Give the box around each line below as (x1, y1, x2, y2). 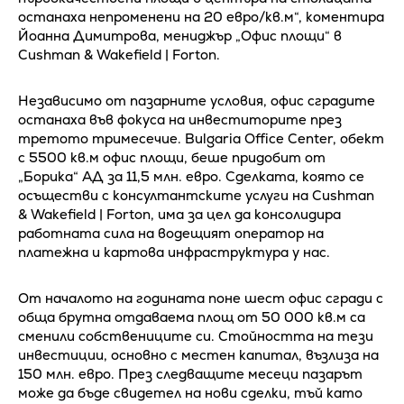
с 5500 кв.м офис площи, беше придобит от (18, 149, 326, 167)
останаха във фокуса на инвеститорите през (18, 111, 342, 129)
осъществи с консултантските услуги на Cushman (18, 187, 374, 205)
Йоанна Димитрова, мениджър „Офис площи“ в (18, 27, 342, 45)
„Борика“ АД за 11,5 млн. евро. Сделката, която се (18, 168, 364, 186)
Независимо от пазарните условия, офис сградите (18, 92, 375, 110)
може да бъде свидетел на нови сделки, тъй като (18, 384, 363, 402)
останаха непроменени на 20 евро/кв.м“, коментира (18, 8, 384, 26)
